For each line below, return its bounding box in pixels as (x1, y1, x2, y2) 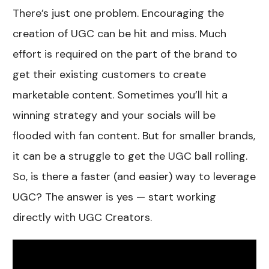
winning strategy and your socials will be (13, 108, 216, 123)
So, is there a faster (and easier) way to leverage (13, 169, 256, 184)
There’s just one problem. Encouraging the (13, 6, 225, 21)
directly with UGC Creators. (13, 210, 153, 225)
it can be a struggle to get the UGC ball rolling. (13, 149, 248, 164)
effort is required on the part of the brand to (13, 47, 238, 62)
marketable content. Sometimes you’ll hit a (13, 88, 228, 103)
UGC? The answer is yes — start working (13, 190, 217, 205)
